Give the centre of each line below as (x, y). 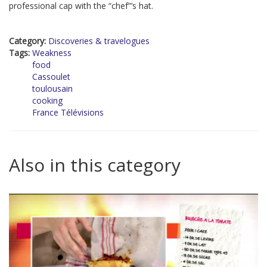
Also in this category (95, 165)
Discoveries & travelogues (99, 41)
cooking (47, 101)
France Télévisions (68, 113)
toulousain (52, 89)
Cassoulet (51, 77)
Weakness (52, 53)
